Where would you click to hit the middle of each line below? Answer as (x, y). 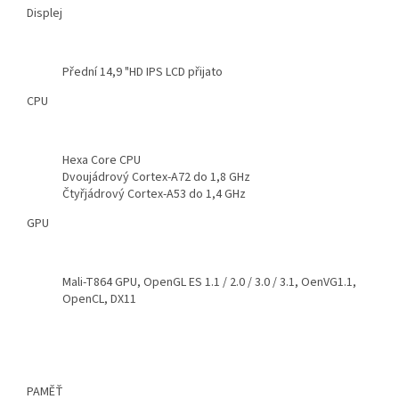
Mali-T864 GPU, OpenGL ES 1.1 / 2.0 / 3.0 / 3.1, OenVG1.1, (209, 283)
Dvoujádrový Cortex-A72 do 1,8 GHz (156, 178)
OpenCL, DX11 (99, 300)
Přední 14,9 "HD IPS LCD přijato (142, 73)
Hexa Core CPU (102, 161)
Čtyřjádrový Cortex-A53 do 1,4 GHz (154, 195)
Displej (45, 14)
